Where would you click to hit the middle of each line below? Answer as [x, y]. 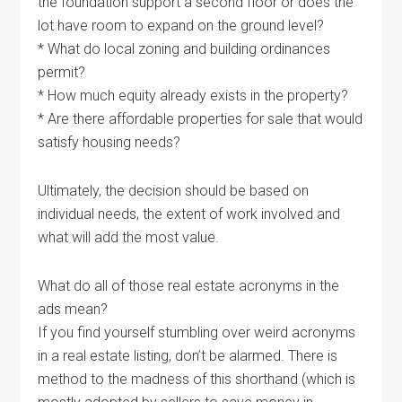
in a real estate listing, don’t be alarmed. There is [188, 356]
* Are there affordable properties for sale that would [201, 119]
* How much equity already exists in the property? [193, 96]
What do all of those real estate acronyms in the [189, 286]
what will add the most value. [129, 237]
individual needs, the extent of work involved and [189, 214]
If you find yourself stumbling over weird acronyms [197, 332]
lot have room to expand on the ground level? [181, 26]
